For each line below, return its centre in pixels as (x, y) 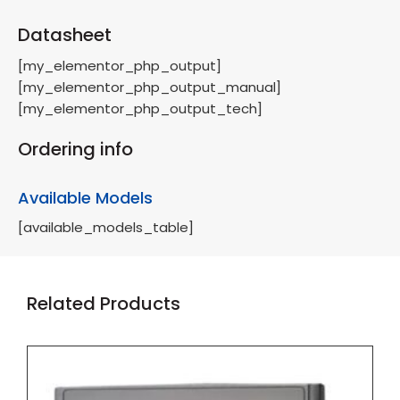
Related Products (104, 304)
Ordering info (75, 150)
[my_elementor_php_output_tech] (140, 109)
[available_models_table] (106, 228)
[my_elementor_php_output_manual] (150, 87)
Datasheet (65, 35)
